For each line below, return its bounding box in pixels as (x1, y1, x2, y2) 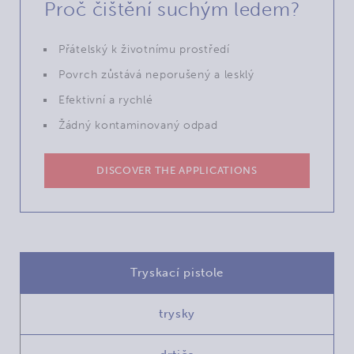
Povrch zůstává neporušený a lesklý (58, 67, 254, 81)
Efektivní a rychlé (58, 92, 153, 107)
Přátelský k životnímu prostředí (58, 42, 230, 56)
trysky (158, 306, 196, 321)
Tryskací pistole (130, 265, 224, 280)
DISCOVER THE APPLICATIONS (96, 164, 258, 176)
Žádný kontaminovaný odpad (58, 118, 218, 132)
